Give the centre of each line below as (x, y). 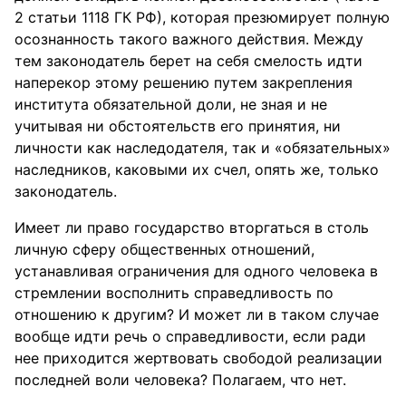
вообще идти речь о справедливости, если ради (190, 336)
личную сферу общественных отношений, (164, 249)
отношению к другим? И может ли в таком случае (197, 314)
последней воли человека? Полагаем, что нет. (180, 380)
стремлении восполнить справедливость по (174, 293)
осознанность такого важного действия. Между (189, 39)
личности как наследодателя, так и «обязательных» (203, 148)
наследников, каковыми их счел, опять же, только (197, 169)
